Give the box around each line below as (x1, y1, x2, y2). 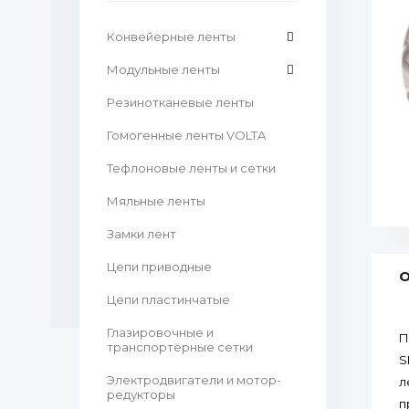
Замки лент (107, 226, 176, 241)
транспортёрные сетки (107, 340, 253, 354)
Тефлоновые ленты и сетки (107, 161, 276, 175)
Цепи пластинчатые (107, 292, 230, 307)
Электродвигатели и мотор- (107, 372, 281, 387)
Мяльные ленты (107, 194, 205, 208)
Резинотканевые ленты (107, 95, 254, 110)
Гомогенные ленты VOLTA (107, 128, 266, 142)
